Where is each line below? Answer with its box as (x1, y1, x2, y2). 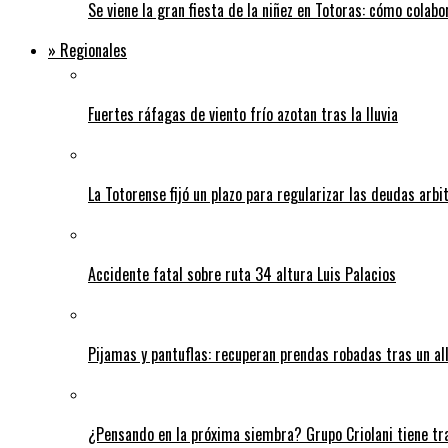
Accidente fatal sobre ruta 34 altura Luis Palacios (88, 262, 396, 287)
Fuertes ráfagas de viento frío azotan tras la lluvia (88, 102, 398, 127)
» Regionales (48, 38, 127, 63)
